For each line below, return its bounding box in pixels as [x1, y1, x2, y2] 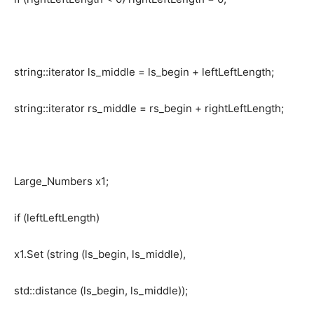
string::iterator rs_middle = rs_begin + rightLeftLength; [14, 102, 284, 116]
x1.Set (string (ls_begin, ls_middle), [14, 247, 186, 261]
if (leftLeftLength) [14, 211, 100, 225]
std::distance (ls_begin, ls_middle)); [14, 284, 188, 298]
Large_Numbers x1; [14, 175, 109, 189]
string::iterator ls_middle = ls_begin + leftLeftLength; [14, 65, 274, 79]
